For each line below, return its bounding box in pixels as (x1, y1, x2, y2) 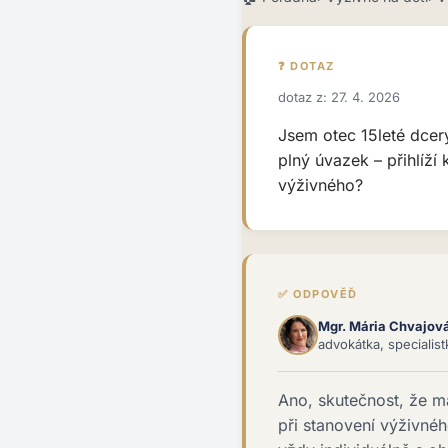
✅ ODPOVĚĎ (278, 287, 358, 301)
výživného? (278, 175, 363, 195)
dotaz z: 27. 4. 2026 (278, 89, 400, 105)
